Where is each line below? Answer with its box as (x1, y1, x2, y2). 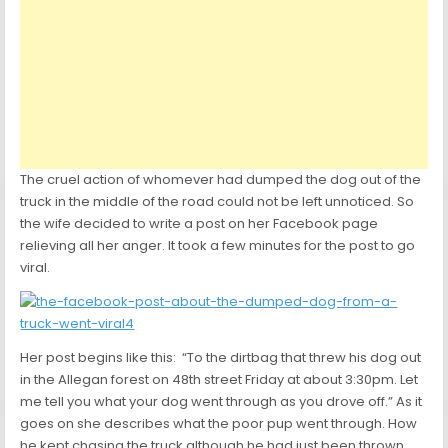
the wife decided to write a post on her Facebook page (20, 214, 379, 234)
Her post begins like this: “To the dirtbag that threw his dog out (20, 348, 422, 368)
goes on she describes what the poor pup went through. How (20, 414, 418, 434)
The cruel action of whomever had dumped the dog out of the (20, 170, 422, 190)
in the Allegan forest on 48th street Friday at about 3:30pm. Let (20, 370, 419, 390)
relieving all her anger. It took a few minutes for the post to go (20, 236, 416, 256)
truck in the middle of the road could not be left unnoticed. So (20, 192, 415, 212)
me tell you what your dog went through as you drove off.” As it (20, 392, 423, 412)
